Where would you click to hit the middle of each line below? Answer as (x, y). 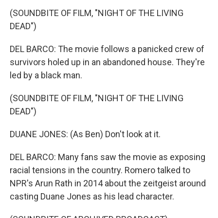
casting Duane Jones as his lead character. (92, 196)
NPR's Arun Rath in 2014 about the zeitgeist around (108, 183)
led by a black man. (46, 75)
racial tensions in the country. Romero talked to (100, 170)
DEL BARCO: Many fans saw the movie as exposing (108, 157)
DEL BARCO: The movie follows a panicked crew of (107, 49)
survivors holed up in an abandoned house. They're (107, 62)
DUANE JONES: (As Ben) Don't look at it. (85, 134)
